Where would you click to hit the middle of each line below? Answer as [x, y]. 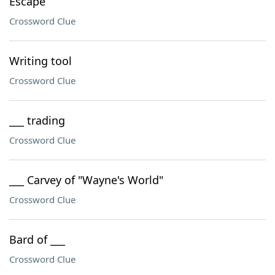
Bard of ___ [37, 239]
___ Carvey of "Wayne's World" [86, 180]
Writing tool [41, 61]
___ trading [37, 120]
